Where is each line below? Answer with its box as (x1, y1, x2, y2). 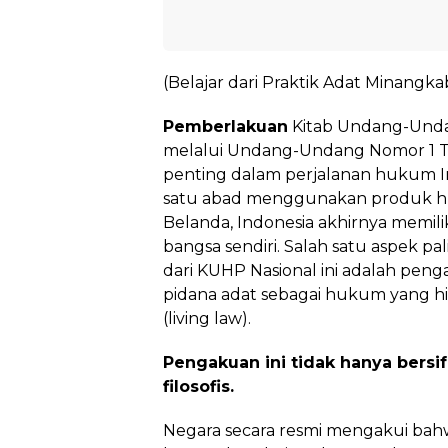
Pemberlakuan (163, 117, 288, 136)
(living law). (163, 309, 251, 328)
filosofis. (163, 377, 234, 396)
